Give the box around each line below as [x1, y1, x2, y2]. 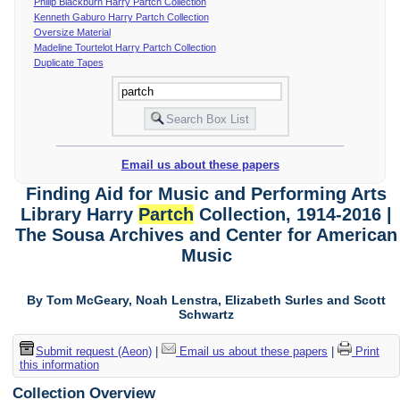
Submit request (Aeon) [35, 344, 152, 358]
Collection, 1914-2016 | [194, 204, 393, 225]
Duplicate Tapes [33, 56, 104, 68]
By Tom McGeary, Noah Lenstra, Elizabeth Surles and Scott [27, 293, 387, 308]
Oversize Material [33, 26, 111, 37]
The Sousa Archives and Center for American [15, 225, 398, 246]
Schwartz [179, 307, 235, 322]
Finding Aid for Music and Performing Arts [26, 184, 387, 204]
